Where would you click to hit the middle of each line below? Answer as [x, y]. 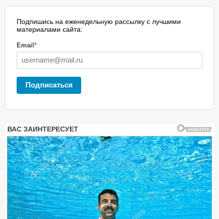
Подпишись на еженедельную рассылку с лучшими [99, 21]
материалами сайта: [50, 29]
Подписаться [49, 85]
